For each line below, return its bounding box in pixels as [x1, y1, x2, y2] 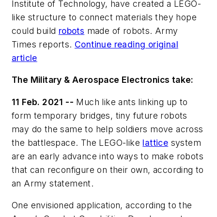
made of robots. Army [84, 25, 178, 36]
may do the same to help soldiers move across [12, 124, 203, 134]
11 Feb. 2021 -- [12, 96, 74, 107]
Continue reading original [75, 39, 179, 49]
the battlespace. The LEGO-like [12, 137, 143, 148]
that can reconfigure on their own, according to [12, 164, 204, 175]
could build [12, 25, 59, 36]
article [12, 52, 37, 63]
